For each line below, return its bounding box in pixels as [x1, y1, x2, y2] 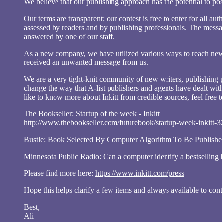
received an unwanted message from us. [24, 57, 148, 66]
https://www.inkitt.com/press [95, 168, 184, 177]
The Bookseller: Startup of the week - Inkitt [24, 109, 160, 118]
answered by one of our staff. [24, 32, 115, 41]
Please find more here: [24, 168, 95, 177]
